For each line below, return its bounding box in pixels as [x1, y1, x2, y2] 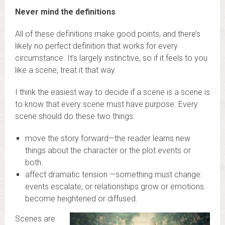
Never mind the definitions [15, 7, 116, 17]
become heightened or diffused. [25, 194, 138, 204]
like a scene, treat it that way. [15, 65, 117, 75]
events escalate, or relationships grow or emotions [25, 182, 204, 192]
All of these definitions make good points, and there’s [15, 29, 200, 39]
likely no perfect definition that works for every [15, 41, 178, 51]
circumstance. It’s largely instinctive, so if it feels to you [15, 53, 207, 63]
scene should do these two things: [15, 111, 135, 122]
